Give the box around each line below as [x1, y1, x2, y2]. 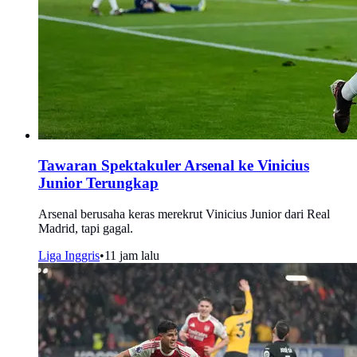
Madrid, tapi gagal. [38, 221, 133, 235]
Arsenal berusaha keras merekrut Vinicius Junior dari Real [38, 206, 330, 221]
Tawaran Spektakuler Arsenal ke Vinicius [38, 157, 309, 175]
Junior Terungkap [38, 175, 159, 192]
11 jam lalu [104, 248, 159, 262]
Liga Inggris [38, 248, 100, 262]
